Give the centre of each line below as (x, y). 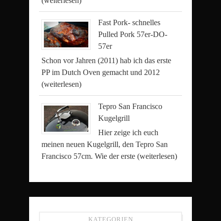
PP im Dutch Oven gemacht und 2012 (101, 72)
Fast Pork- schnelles (129, 22)
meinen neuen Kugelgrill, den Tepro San (105, 144)
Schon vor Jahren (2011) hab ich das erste (106, 60)
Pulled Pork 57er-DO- (133, 34)
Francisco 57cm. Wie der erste (89, 156)
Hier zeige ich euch (128, 132)
